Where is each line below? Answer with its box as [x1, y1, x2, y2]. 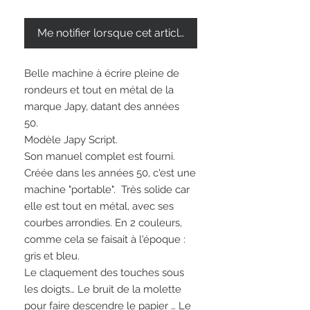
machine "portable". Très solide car [24, 183, 190, 197]
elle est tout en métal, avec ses [24, 200, 174, 213]
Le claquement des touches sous [24, 266, 184, 280]
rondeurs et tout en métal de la [24, 84, 174, 97]
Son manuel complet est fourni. [24, 150, 178, 163]
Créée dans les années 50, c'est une [24, 167, 196, 180]
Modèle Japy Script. [24, 134, 120, 147]
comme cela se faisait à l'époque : [24, 233, 185, 246]
